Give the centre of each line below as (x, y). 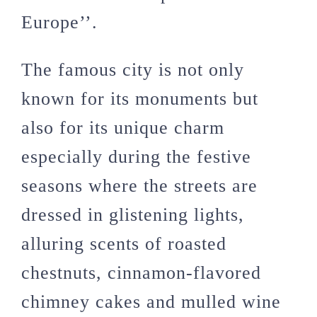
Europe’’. (59, 22)
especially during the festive (136, 156)
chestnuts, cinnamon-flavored (141, 272)
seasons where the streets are (139, 185)
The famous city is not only (133, 69)
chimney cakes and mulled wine (151, 301)
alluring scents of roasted (124, 243)
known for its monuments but (140, 98)
